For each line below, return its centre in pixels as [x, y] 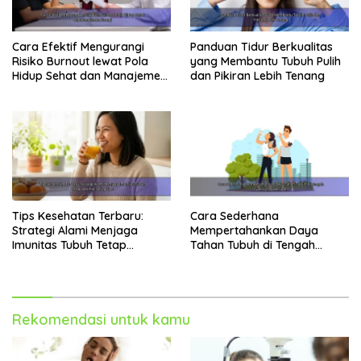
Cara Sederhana [234, 216]
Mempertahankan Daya [254, 230]
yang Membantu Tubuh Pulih [266, 61]
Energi [29, 90]
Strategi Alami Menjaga [75, 230]
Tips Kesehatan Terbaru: [78, 216]
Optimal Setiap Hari [64, 259]
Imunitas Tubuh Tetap [69, 245]
